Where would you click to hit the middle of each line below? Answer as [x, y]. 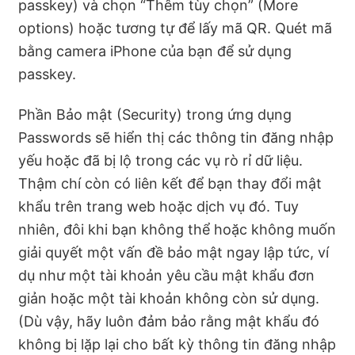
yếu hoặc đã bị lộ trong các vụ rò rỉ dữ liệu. [160, 160]
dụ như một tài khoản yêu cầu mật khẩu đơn [166, 275]
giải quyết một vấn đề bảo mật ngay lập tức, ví [174, 252]
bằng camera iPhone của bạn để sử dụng [155, 52]
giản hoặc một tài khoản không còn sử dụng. [169, 298]
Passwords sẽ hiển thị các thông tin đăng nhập [176, 137]
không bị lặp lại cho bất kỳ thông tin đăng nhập [177, 344]
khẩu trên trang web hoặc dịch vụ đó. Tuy [158, 206]
